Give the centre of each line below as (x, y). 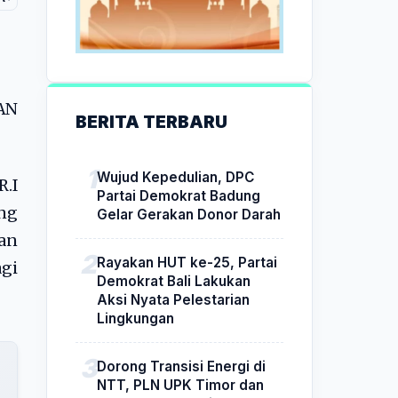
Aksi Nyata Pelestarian (173, 299)
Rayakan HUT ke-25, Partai (187, 262)
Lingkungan (135, 318)
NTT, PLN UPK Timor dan (180, 385)
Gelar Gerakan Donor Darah (189, 214)
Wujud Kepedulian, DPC (175, 177)
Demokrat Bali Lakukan (174, 281)
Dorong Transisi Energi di (181, 366)
